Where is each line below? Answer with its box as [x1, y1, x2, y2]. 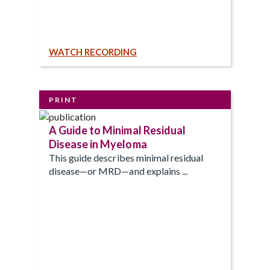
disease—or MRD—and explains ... [49, 165, 187, 177]
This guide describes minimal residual [49, 151, 204, 163]
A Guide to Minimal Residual [49, 123, 186, 137]
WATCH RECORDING [49, 46, 137, 58]
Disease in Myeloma [49, 137, 147, 151]
